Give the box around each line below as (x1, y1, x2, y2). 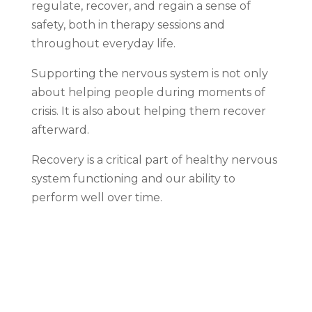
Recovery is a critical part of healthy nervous (31, 153, 277, 166)
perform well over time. (31, 190, 162, 204)
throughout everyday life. (31, 36, 175, 50)
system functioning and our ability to (31, 171, 235, 185)
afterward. (31, 123, 89, 136)
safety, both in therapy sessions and (31, 17, 225, 31)
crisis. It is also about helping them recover (31, 104, 266, 118)
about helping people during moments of (31, 85, 265, 99)
